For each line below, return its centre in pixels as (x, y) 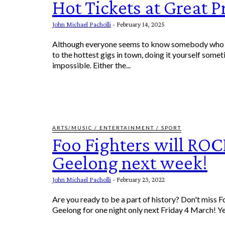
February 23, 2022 (141, 179)
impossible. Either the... (91, 65)
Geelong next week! (130, 162)
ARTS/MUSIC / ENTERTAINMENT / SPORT (117, 127)
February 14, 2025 (141, 24)
